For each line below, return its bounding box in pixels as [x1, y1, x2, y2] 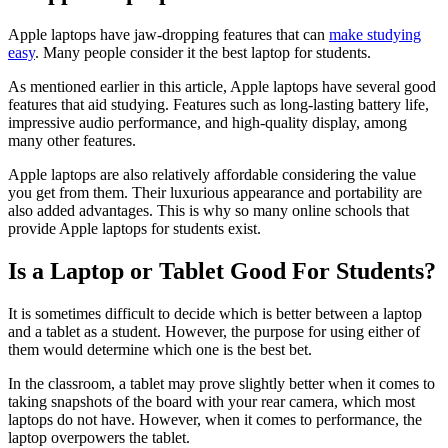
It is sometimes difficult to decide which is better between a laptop [8, 305, 422, 323]
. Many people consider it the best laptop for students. [35, 44, 375, 62]
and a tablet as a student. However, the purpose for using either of [8, 323, 420, 341]
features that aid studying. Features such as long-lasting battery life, [8, 96, 429, 114]
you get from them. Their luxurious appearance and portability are [8, 184, 422, 202]
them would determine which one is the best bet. [8, 341, 312, 359]
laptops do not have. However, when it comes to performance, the [8, 411, 422, 429]
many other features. [8, 132, 140, 150]
